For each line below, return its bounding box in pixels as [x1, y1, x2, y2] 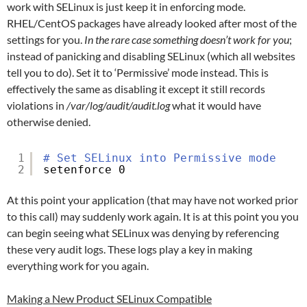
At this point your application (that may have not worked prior [7, 193, 298, 206]
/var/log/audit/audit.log [66, 98, 170, 112]
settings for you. [7, 32, 84, 46]
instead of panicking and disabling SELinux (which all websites [7, 49, 295, 62]
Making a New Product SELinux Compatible [7, 291, 212, 305]
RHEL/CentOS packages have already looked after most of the [7, 16, 297, 29]
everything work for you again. [7, 258, 149, 272]
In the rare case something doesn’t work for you [84, 32, 289, 46]
